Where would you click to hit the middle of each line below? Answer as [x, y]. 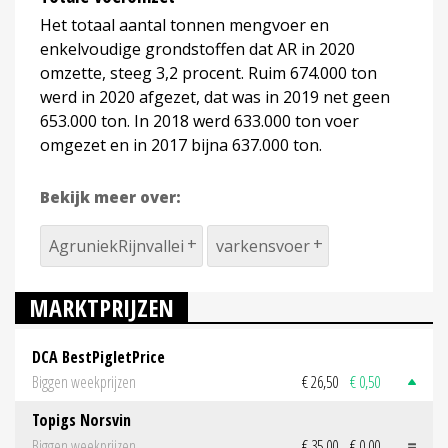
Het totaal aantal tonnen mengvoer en [184, 24]
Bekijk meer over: [110, 196]
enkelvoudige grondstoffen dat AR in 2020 [197, 48]
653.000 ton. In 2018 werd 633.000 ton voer [199, 120]
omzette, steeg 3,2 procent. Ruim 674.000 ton [208, 72]
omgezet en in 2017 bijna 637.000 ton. [181, 144]
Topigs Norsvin [81, 420]
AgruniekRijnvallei [116, 245]
